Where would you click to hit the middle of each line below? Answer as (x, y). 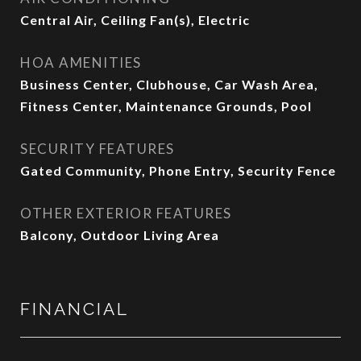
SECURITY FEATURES (98, 149)
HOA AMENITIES (81, 62)
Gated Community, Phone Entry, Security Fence (178, 170)
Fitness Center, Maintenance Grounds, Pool (166, 106)
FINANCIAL (75, 309)
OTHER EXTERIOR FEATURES (126, 213)
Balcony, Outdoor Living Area (120, 235)
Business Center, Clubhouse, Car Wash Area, (169, 84)
